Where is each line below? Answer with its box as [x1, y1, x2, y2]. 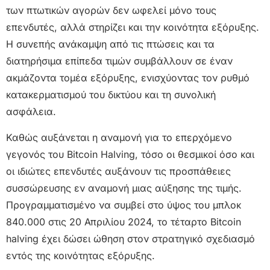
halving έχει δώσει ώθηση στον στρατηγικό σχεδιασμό [6, 232, 255, 245]
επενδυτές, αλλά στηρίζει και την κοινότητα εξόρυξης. [6, 21, 259, 34]
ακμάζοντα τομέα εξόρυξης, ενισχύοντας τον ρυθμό [6, 72, 250, 84]
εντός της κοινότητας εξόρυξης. [6, 249, 155, 262]
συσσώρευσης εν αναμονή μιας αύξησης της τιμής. [6, 181, 242, 194]
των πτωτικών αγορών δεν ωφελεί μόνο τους [6, 4, 216, 17]
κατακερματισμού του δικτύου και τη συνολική [6, 89, 216, 101]
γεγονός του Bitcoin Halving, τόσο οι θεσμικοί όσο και [6, 148, 254, 160]
